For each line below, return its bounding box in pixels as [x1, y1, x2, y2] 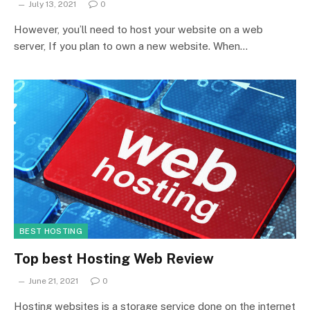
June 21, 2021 [28, 275, 78, 286]
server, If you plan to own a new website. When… [14, 40, 248, 52]
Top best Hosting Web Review [14, 250, 214, 267]
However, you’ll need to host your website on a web [14, 24, 263, 35]
